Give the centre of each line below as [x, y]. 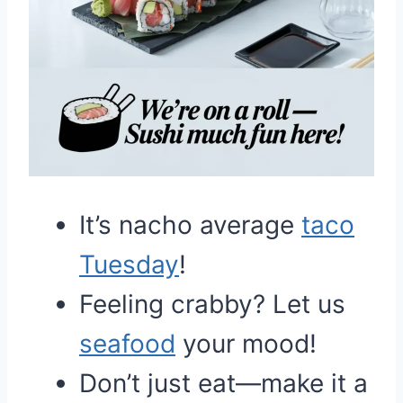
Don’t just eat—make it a [224, 383]
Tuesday [129, 264]
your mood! [246, 344]
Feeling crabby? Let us [212, 304]
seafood [127, 344]
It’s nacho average [190, 225]
